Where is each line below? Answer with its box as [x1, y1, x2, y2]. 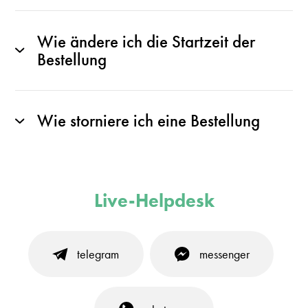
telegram [77, 247, 120, 262]
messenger [199, 247, 250, 262]
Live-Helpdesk [93, 188, 214, 212]
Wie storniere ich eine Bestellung [36, 111, 260, 132]
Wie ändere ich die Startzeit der [36, 31, 255, 52]
